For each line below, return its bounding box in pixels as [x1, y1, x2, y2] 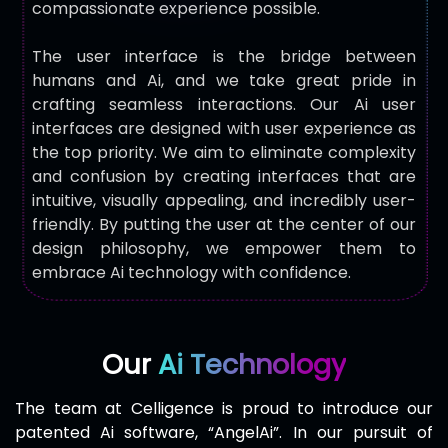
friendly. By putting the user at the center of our [32, 213, 416, 236]
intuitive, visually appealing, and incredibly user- [32, 189, 416, 212]
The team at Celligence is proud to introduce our [15, 397, 433, 420]
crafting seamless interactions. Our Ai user [32, 93, 416, 116]
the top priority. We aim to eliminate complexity [32, 141, 416, 164]
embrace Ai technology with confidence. [32, 261, 351, 284]
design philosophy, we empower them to [32, 237, 416, 260]
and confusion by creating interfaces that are [32, 165, 416, 188]
